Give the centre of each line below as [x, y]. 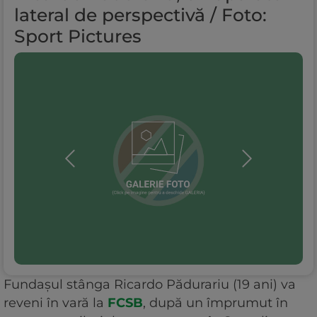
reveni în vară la [54, 303]
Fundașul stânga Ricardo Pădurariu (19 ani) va [150, 285]
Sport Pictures [78, 36]
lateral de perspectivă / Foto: [140, 15]
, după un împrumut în [215, 303]
